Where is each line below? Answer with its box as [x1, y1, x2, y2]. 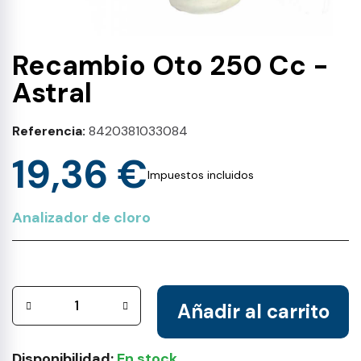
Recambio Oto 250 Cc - [12, 48, 329, 84]
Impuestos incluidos [147, 168, 254, 182]
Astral [12, 75, 92, 111]
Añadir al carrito [176, 299, 330, 324]
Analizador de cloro [12, 208, 151, 227]
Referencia [12, 122, 82, 139]
